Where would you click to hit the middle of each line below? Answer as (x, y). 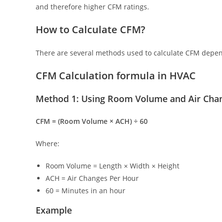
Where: (48, 144)
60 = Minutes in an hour (85, 191)
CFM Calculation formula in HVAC (116, 76)
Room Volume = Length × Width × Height (112, 166)
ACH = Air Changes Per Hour (92, 178)
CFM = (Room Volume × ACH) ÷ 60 (92, 121)
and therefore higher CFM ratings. (92, 7)
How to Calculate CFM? (90, 30)
